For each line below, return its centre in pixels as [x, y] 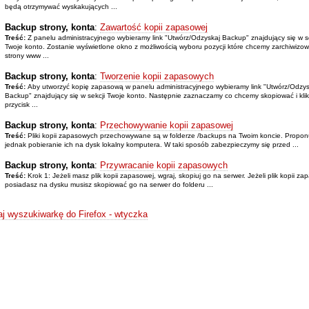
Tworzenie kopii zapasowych [157, 76]
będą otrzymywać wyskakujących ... [61, 6]
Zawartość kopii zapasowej [153, 27]
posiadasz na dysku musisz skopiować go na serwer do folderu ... [109, 184]
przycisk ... [21, 104]
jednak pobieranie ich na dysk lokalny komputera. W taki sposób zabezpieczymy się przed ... [151, 144]
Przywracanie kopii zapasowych [163, 165]
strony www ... [27, 55]
